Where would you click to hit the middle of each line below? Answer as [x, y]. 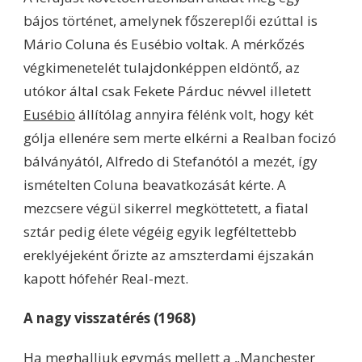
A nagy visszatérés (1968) [109, 318]
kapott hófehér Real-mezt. [107, 278]
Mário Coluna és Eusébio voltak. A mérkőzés [164, 44]
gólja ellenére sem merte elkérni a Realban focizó [180, 137]
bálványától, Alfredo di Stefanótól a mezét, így [170, 161]
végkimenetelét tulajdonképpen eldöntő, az [162, 67]
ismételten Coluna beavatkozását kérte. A [155, 184]
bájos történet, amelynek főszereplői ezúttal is [170, 20]
